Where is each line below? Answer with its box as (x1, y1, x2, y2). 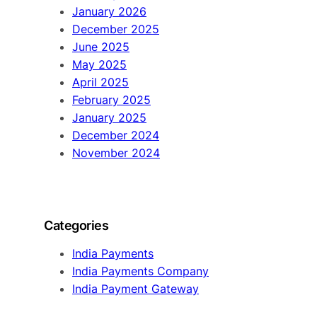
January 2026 (72, 4, 146, 19)
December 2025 (72, 22, 159, 37)
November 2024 (72, 146, 160, 161)
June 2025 (72, 40, 129, 54)
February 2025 (72, 93, 151, 108)
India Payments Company (72, 264, 209, 279)
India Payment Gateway (72, 282, 199, 296)
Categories (44, 218, 108, 234)
